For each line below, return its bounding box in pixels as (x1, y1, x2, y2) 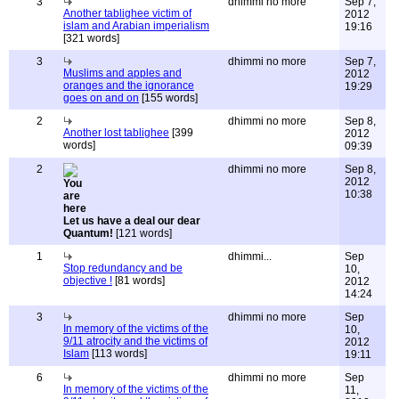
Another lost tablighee (63, 126, 169, 139)
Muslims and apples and (63, 67, 182, 79)
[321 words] (63, 32, 119, 45)
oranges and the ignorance (63, 79, 194, 92)
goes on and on (63, 92, 139, 104)
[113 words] (89, 347, 147, 360)
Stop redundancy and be (63, 262, 183, 274)
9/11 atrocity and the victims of (63, 335, 208, 347)
